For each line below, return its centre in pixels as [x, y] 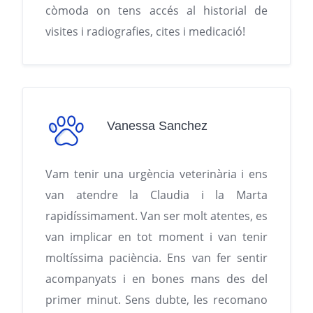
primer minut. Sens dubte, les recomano [156, 300]
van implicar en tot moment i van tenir [156, 237]
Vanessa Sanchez [157, 125]
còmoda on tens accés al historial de [156, 11]
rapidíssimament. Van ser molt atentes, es [156, 216]
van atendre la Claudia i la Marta [156, 195]
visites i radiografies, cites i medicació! [145, 32]
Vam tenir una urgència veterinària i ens [156, 174]
